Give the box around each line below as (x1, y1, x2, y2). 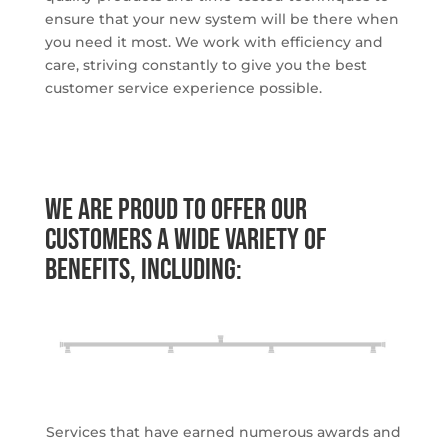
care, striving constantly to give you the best (44, 56, 367, 74)
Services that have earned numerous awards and (46, 422, 402, 441)
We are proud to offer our (44, 192, 307, 228)
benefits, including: (44, 252, 242, 288)
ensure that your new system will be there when (44, 10, 399, 28)
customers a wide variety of (44, 222, 326, 258)
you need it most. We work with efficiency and (44, 33, 383, 51)
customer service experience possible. (44, 79, 322, 97)
